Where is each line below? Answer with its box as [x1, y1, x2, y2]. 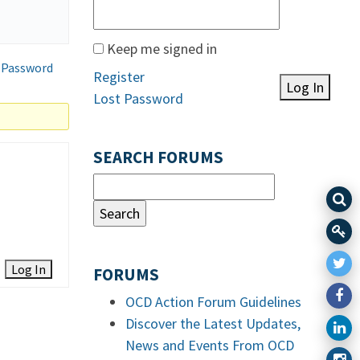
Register [93, 67, 145, 86]
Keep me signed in [107, 39, 217, 58]
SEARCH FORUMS [93, 147, 223, 168]
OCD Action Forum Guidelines [125, 292, 301, 311]
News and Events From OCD [125, 336, 294, 354]
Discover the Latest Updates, [125, 314, 301, 333]
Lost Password [93, 89, 183, 108]
